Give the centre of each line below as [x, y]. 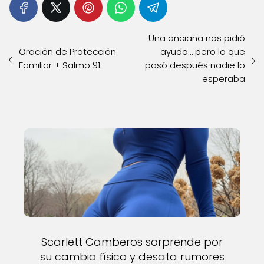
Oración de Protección [67, 52]
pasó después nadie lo [195, 65]
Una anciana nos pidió [197, 38]
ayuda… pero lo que [203, 52]
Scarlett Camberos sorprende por [132, 242]
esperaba [224, 79]
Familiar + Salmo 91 [60, 65]
